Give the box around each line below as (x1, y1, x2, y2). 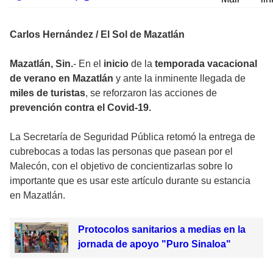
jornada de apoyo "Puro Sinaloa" (77, 239, 231, 250)
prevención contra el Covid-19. (10, 102, 151, 113)
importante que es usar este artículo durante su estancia (10, 175, 250, 186)
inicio (104, 58, 131, 69)
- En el (73, 58, 104, 69)
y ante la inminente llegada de (116, 73, 246, 84)
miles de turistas (10, 88, 85, 99)
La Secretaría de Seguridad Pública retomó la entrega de (10, 132, 255, 143)
